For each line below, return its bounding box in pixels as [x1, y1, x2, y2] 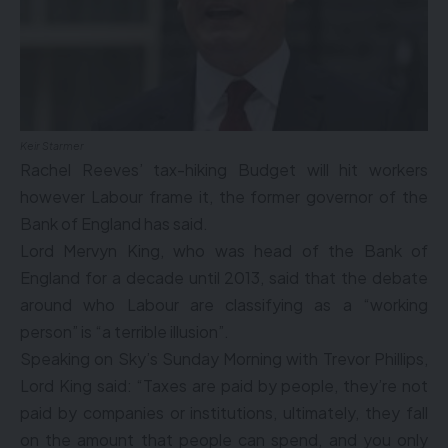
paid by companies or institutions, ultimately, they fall [20, 402, 428, 423]
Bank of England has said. [20, 213, 208, 234]
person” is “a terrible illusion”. [20, 321, 229, 342]
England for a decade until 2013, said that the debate [20, 267, 428, 288]
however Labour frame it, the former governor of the [20, 186, 428, 207]
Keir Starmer [20, 139, 84, 152]
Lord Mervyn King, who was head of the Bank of [20, 240, 428, 261]
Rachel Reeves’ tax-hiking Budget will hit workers [20, 159, 428, 180]
